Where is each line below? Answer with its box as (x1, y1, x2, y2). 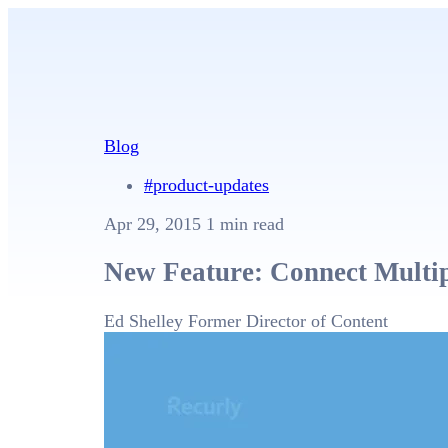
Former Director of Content (188, 310, 388, 331)
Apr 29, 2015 (104, 214, 206, 234)
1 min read (206, 214, 284, 234)
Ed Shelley (104, 310, 183, 331)
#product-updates (144, 175, 269, 195)
